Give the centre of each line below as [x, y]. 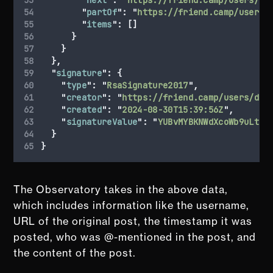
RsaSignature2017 [147, 85]
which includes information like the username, [132, 205]
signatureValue [102, 122]
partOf [102, 12]
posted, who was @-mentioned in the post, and [135, 237]
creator [84, 97]
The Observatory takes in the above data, [121, 189]
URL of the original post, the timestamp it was [133, 221]
